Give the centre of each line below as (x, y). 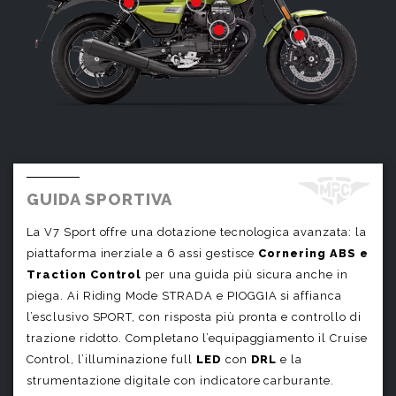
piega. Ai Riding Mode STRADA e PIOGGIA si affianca (184, 295)
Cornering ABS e (313, 253)
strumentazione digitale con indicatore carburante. (180, 380)
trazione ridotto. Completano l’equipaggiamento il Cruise (197, 338)
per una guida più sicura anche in (245, 274)
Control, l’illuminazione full (111, 359)
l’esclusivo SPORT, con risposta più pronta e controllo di (194, 316)
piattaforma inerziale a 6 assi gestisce (143, 253)
